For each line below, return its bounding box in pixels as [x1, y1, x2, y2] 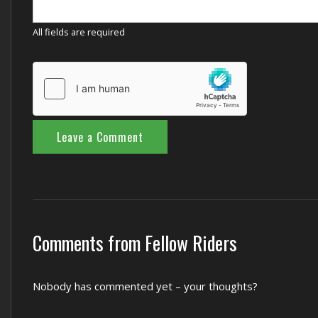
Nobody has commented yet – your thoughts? [33, 279, 258, 293]
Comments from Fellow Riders [33, 229, 237, 257]
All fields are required [33, 26, 125, 38]
